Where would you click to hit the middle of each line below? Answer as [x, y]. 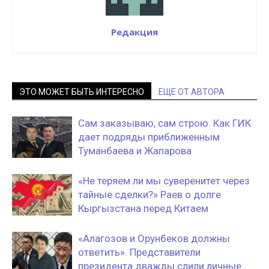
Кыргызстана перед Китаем [143, 208]
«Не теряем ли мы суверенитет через [164, 181]
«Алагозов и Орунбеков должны [154, 238]
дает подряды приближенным [149, 137]
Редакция [134, 32]
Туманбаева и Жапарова [135, 151]
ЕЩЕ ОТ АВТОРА [192, 92]
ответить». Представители [139, 252]
